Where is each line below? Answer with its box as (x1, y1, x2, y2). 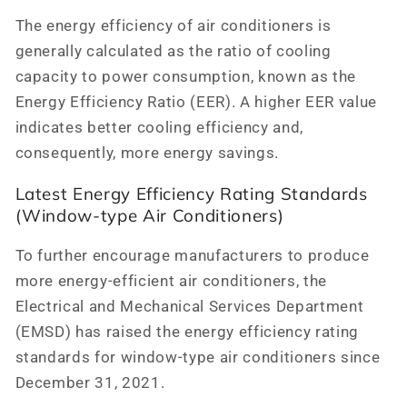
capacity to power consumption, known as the (15, 67, 356, 85)
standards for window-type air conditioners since (15, 348, 381, 366)
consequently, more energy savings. (15, 144, 279, 162)
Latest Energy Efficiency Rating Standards (15, 183, 368, 205)
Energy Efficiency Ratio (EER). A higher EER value (15, 93, 377, 111)
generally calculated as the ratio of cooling (15, 42, 332, 60)
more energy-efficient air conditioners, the (15, 272, 327, 290)
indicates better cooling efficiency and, (15, 118, 303, 136)
